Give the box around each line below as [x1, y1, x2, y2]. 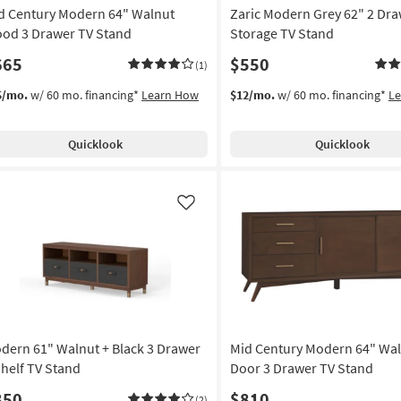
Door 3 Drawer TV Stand [229, 358, 373, 377]
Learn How [141, 86, 199, 103]
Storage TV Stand [229, 23, 334, 42]
